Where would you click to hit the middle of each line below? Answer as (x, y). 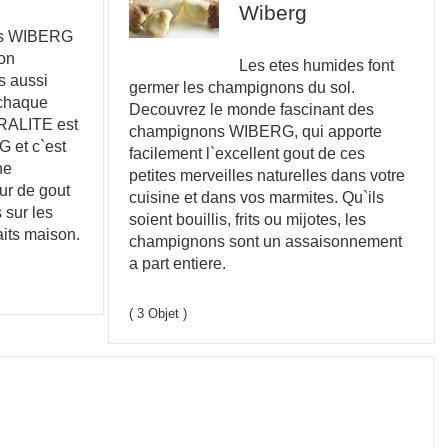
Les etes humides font (317, 64)
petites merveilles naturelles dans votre (267, 174)
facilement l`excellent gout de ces (247, 152)
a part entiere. (178, 262)
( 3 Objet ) (158, 313)
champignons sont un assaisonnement (266, 240)
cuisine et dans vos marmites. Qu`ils (257, 196)
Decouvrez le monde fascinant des (252, 108)
